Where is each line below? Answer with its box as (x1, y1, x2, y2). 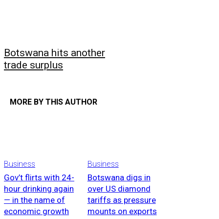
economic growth (4, 206, 69, 217)
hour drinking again (4, 184, 74, 194)
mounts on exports (87, 206, 157, 217)
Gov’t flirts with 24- (4, 173, 74, 183)
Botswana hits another (4, 47, 105, 59)
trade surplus (4, 59, 63, 71)
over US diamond (87, 184, 151, 194)
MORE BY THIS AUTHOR (10, 97, 97, 107)
